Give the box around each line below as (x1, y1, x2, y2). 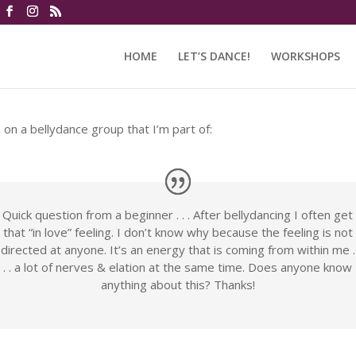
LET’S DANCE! (177, 48, 250, 64)
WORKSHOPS (270, 48, 340, 64)
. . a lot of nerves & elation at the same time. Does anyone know (3, 258, 353, 275)
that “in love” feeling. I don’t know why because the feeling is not (2, 223, 353, 240)
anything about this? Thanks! (100, 276, 255, 292)
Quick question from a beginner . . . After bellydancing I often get (2, 206, 354, 222)
